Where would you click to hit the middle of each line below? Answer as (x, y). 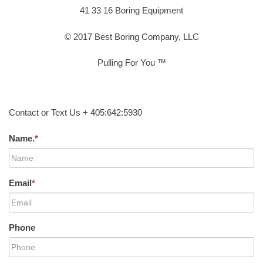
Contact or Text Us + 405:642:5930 (75, 112)
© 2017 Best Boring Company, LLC (131, 36)
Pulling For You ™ (131, 63)
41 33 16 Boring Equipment (131, 11)
